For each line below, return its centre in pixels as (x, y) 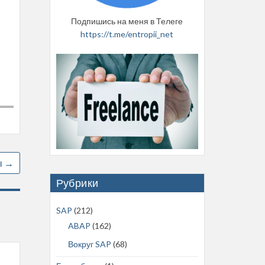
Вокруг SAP (89, 244)
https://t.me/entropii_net (127, 34)
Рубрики (77, 182)
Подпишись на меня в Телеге (127, 21)
